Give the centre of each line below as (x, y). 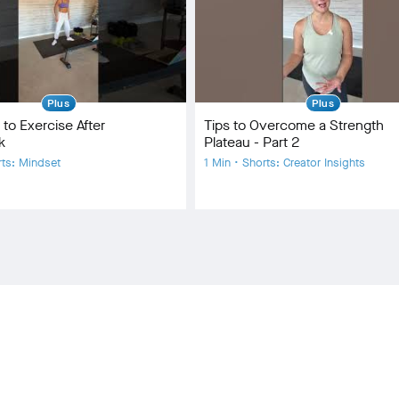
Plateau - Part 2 (252, 142)
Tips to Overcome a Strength (294, 125)
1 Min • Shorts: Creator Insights (285, 162)
